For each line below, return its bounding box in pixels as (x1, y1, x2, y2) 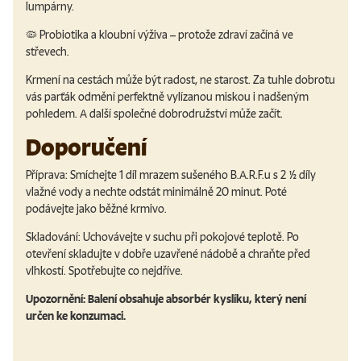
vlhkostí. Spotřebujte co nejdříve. (26, 263, 183, 278)
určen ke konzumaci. (26, 309, 126, 323)
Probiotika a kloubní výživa (39, 28, 168, 43)
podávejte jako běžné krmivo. (26, 201, 167, 216)
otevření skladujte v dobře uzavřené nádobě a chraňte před (26, 247, 310, 261)
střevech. (26, 45, 69, 60)
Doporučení (26, 135, 147, 162)
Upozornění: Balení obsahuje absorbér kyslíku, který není (26, 292, 306, 306)
